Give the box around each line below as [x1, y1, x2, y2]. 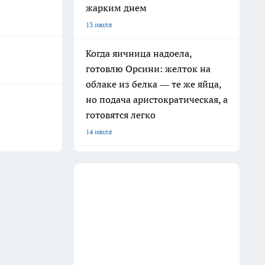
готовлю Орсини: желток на [86, 63, 211, 75]
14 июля [86, 127, 112, 136]
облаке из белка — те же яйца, [86, 78, 222, 90]
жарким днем [86, 2, 147, 14]
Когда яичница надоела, [86, 47, 192, 59]
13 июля [86, 20, 112, 29]
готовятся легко [86, 109, 156, 121]
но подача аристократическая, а [86, 93, 228, 105]
